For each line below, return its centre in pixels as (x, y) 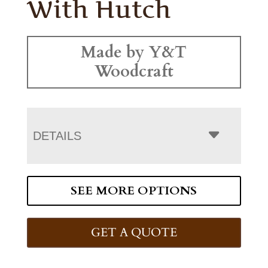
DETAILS (57, 135)
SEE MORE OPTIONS (134, 190)
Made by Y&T (134, 52)
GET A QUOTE (134, 232)
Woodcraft (134, 71)
